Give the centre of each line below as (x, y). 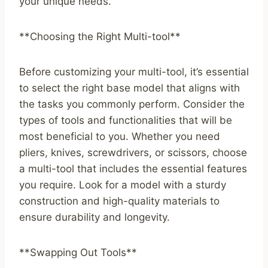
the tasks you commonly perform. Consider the (132, 104)
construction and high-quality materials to (119, 201)
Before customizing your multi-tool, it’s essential (134, 72)
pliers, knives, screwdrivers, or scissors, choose (133, 153)
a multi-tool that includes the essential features (133, 169)
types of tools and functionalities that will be (126, 121)
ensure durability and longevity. (95, 217)
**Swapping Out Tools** (78, 253)
